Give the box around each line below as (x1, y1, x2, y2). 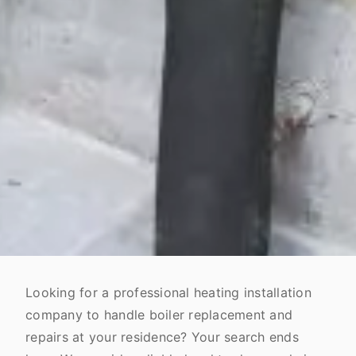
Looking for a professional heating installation (25, 284, 311, 300)
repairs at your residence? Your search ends (25, 329, 299, 345)
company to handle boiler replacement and (25, 307, 292, 323)
